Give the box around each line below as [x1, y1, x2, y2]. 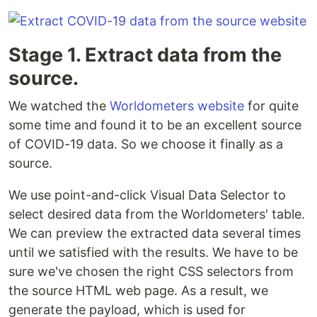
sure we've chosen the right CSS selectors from [8, 264, 294, 279]
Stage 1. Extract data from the [8, 43, 282, 67]
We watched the [8, 98, 110, 114]
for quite [244, 98, 299, 114]
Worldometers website [110, 98, 244, 114]
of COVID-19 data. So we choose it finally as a [8, 137, 283, 152]
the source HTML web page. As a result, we [8, 283, 268, 299]
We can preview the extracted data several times [8, 226, 301, 241]
